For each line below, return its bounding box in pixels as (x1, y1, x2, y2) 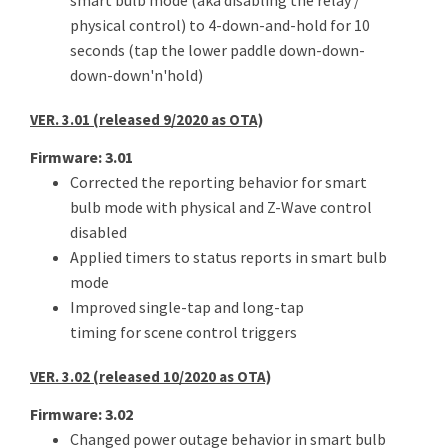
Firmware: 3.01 (30, 147, 133, 167)
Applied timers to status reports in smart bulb (70, 247, 387, 267)
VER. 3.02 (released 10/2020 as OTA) (30, 367, 271, 386)
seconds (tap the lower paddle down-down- (70, 40, 365, 60)
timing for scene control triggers (70, 322, 297, 342)
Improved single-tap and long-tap (70, 297, 304, 317)
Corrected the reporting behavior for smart (70, 172, 367, 192)
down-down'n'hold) (70, 65, 203, 85)
